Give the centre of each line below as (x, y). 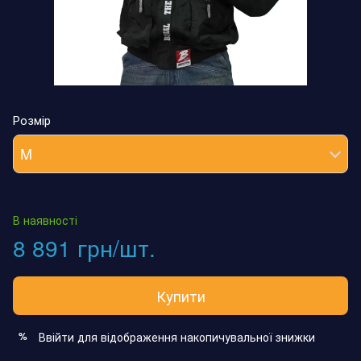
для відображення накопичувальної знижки (195, 336)
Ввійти (56, 336)
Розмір (32, 119)
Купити (180, 295)
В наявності (45, 220)
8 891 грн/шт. (84, 247)
